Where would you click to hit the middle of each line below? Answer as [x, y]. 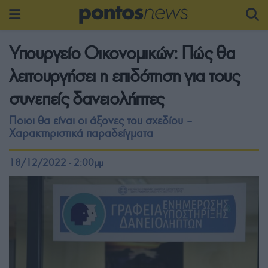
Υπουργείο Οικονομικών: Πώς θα [122, 53]
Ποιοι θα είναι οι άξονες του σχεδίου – [101, 121]
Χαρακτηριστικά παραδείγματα [81, 133]
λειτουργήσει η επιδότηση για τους [124, 76]
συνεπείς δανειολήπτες [87, 98]
